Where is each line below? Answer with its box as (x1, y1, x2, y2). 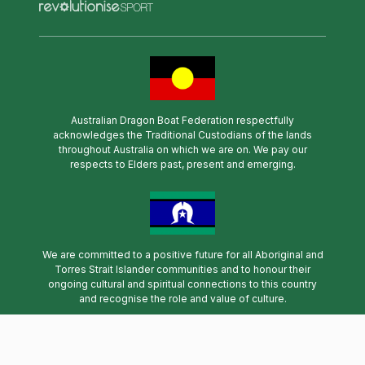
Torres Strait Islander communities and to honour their (55, 263, 310, 275)
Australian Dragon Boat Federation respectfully (71, 113, 294, 126)
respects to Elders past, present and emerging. (69, 157, 296, 170)
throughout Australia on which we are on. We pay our (58, 143, 307, 156)
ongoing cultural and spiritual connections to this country (48, 278, 317, 290)
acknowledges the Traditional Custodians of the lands (53, 128, 312, 141)
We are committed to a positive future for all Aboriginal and (42, 248, 323, 261)
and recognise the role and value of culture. (78, 292, 287, 305)
